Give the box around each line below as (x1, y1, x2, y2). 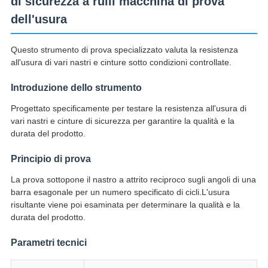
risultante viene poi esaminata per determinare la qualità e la (10, 200, 240, 210)
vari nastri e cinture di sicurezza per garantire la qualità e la (10, 116, 234, 126)
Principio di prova (10, 154, 91, 165)
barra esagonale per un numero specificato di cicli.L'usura (10, 187, 230, 197)
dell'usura (10, 13, 67, 26)
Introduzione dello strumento (10, 83, 142, 93)
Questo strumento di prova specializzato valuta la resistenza (10, 45, 238, 55)
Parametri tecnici (10, 237, 87, 248)
